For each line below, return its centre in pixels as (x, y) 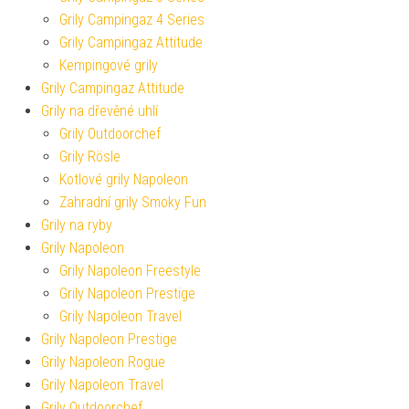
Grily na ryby (77, 225)
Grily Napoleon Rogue (103, 362)
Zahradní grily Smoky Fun (133, 203)
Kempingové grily (109, 66)
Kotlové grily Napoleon (124, 180)
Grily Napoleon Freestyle (130, 271)
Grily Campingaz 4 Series (132, 20)
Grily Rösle (90, 157)
